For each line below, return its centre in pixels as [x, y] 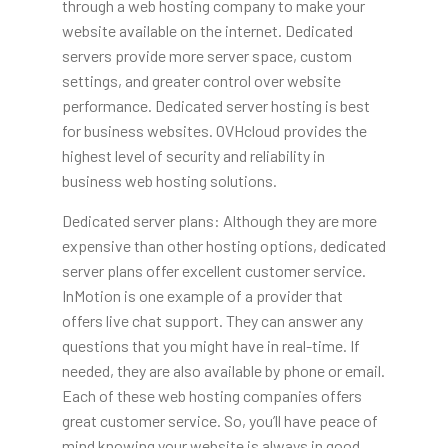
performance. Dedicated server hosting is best [215, 105]
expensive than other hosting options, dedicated [223, 245]
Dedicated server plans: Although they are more [219, 220]
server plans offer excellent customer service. [213, 270]
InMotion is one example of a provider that [202, 295]
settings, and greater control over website [201, 80]
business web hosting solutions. [169, 180]
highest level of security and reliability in [193, 155]
